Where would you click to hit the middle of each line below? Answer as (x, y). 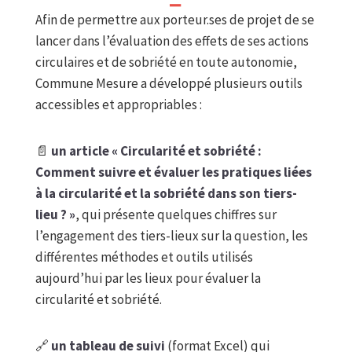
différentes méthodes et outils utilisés (144, 257)
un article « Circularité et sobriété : (156, 151)
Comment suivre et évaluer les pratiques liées (173, 172)
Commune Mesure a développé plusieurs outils (169, 84)
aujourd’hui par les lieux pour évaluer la (148, 279)
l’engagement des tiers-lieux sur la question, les (171, 236)
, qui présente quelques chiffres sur (176, 215)
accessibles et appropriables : (118, 105)
